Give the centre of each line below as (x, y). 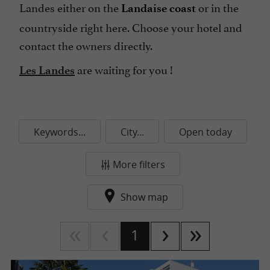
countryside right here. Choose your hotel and (131, 27)
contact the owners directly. (88, 45)
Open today (205, 132)
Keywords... (59, 132)
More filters (139, 165)
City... (132, 132)
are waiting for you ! (124, 69)
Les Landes (47, 70)
